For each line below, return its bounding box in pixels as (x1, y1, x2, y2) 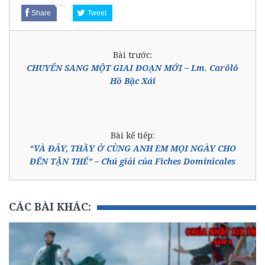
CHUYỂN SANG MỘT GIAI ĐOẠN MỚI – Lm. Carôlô (27, 62, 238, 73)
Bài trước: (113, 49, 152, 60)
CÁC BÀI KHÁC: (9, 199, 91, 214)
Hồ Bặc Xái (109, 75, 156, 86)
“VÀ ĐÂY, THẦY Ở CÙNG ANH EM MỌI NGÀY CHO (29, 142, 236, 154)
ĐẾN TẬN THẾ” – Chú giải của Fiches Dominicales (30, 155, 235, 167)
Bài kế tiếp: (111, 129, 154, 141)
